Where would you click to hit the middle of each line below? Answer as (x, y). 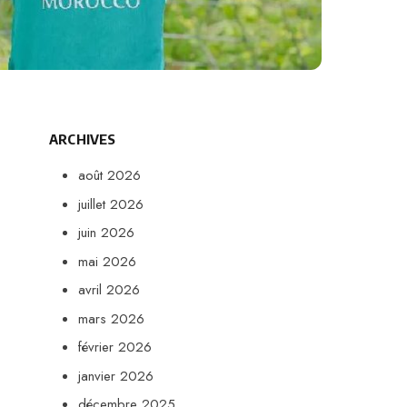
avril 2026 (109, 290)
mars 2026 (111, 318)
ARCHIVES (83, 139)
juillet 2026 (111, 204)
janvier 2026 (116, 376)
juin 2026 (106, 233)
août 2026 (109, 175)
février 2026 (115, 347)
